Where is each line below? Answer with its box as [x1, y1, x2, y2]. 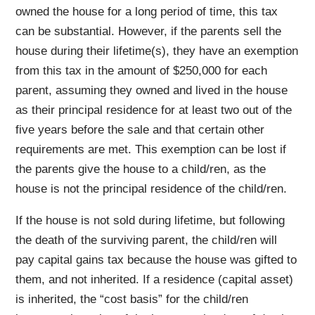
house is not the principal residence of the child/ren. [15, 182, 288, 196]
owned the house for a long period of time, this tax [15, 5, 278, 19]
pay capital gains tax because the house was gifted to [15, 253, 297, 267]
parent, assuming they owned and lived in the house [15, 84, 288, 98]
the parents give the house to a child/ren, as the [15, 162, 266, 176]
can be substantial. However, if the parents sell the [15, 25, 282, 39]
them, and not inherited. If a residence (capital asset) [15, 273, 294, 287]
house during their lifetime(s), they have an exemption [15, 44, 299, 58]
